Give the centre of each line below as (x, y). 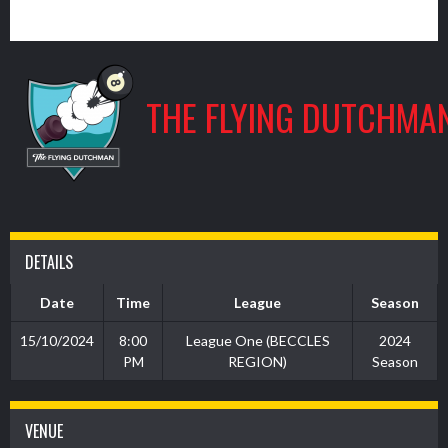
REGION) (257, 361)
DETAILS (49, 262)
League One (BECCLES (257, 340)
